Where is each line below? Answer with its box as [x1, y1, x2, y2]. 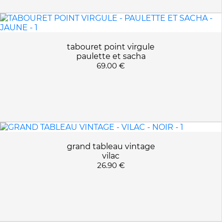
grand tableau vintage [66, 142, 155, 151]
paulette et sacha [76, 52, 146, 61]
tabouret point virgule [67, 42, 155, 52]
